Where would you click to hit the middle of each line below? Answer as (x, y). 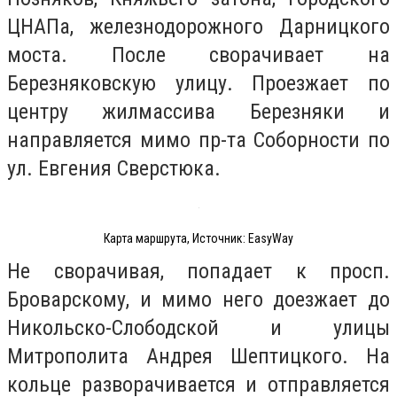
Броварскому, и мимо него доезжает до (198, 300)
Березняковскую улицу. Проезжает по (198, 84)
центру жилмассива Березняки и (198, 112)
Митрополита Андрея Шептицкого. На (198, 357)
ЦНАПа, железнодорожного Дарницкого (198, 27)
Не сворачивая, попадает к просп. (198, 272)
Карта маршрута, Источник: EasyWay (198, 238)
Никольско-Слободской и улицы (198, 328)
